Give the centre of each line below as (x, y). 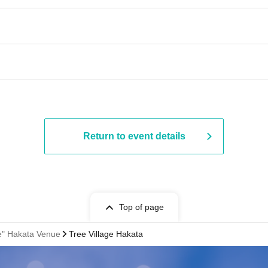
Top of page (141, 207)
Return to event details (134, 136)
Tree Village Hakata (106, 234)
